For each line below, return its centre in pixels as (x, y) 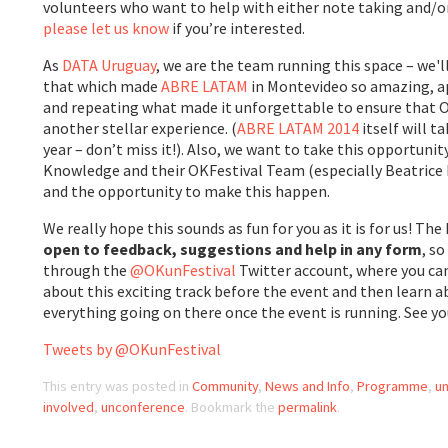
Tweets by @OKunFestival (132, 348)
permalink (308, 406)
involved (69, 406)
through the (87, 269)
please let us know (106, 27)
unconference (143, 406)
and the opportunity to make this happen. (187, 190)
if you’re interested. (237, 27)
